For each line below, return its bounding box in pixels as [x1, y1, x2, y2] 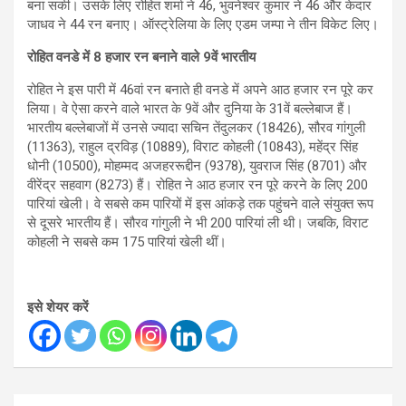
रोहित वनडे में [27, 49, 93, 66]
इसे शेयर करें [27, 299, 89, 316]
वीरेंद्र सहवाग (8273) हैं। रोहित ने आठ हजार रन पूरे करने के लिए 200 [27, 177, 368, 194]
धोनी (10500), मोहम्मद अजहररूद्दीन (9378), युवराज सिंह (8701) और [27, 158, 367, 175]
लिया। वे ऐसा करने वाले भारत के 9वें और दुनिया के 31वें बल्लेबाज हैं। [27, 101, 353, 118]
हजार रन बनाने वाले [105, 49, 203, 66]
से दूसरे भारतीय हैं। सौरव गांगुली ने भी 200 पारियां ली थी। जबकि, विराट [27, 215, 369, 232]
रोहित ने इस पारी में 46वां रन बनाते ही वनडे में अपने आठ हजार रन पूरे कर [27, 82, 373, 99]
